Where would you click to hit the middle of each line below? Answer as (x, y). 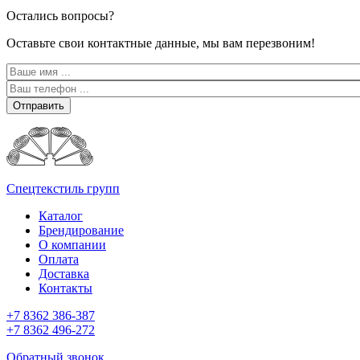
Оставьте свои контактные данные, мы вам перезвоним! (161, 43)
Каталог (61, 216)
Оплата (59, 260)
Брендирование (81, 231)
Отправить (39, 106)
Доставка (64, 274)
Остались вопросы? (60, 16)
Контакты (65, 288)
